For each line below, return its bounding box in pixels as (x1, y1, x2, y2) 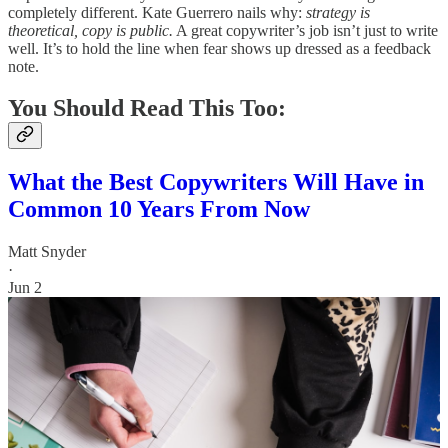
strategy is (306, 3, 370, 21)
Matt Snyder (8, 243, 86, 261)
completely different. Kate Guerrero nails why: (8, 3, 306, 21)
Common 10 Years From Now (8, 196, 310, 223)
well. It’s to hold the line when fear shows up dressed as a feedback (8, 39, 431, 57)
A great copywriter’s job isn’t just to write (173, 21, 438, 39)
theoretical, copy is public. (8, 21, 173, 39)
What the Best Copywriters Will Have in (8, 169, 424, 196)
